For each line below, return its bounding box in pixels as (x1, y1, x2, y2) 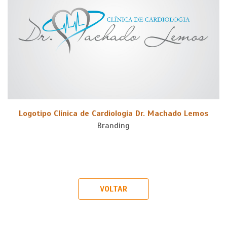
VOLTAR (100, 183, 127, 194)
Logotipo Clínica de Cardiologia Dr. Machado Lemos (18, 108, 209, 119)
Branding (97, 120, 130, 131)
